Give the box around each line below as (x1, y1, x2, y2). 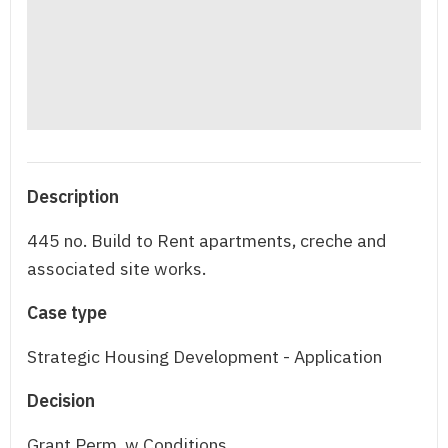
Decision (27, 389, 95, 413)
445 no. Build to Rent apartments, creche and (27, 229, 387, 253)
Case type (27, 301, 107, 325)
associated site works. (27, 257, 206, 281)
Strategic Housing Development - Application (27, 345, 382, 369)
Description (27, 185, 119, 209)
